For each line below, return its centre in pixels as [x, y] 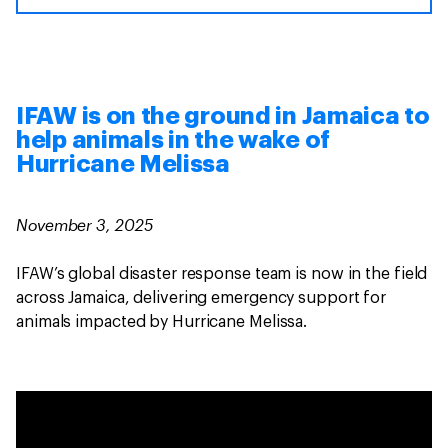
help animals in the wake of [173, 140]
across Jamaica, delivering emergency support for [201, 298]
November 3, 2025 [84, 225]
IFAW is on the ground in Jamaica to [223, 116]
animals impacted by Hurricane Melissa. [164, 322]
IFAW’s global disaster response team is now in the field [222, 274]
